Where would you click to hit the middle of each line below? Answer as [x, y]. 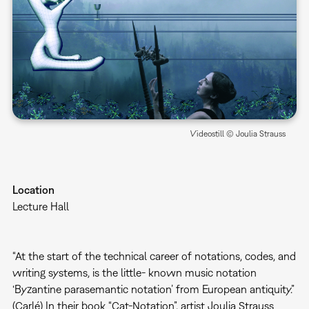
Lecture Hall [40, 206]
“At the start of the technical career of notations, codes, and [154, 256]
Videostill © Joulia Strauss [238, 133]
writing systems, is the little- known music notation [134, 272]
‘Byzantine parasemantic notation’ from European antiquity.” [153, 289]
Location [33, 189]
